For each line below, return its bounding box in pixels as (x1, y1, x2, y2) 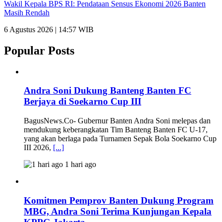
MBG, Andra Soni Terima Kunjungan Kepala (24, 206, 212, 217)
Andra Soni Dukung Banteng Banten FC (24, 85, 191, 96)
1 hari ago (63, 160, 96, 168)
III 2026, (24, 143, 53, 152)
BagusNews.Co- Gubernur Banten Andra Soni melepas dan (24, 116, 211, 125)
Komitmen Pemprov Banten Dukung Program (24, 195, 214, 206)
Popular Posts (4, 44, 74, 57)
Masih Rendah (4, 8, 50, 17)
